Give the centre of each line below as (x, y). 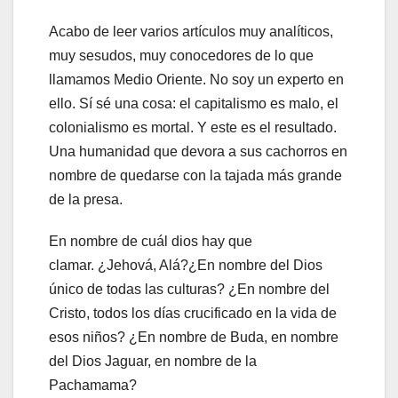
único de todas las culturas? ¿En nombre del (189, 289)
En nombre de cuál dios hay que (151, 241)
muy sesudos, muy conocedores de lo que (181, 55)
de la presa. (88, 199)
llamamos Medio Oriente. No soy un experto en (196, 79)
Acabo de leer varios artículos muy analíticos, (191, 31)
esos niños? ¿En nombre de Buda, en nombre (194, 337)
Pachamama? (95, 385)
